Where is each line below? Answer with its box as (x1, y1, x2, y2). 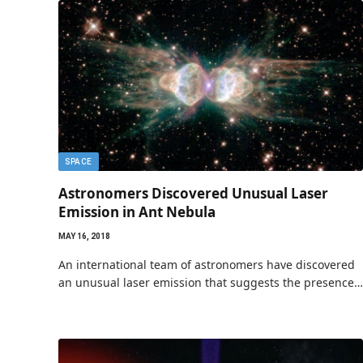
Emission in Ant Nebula (58, 203, 216, 221)
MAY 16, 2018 (58, 232, 110, 241)
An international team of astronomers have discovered (58, 257, 355, 272)
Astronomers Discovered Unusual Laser (58, 184, 328, 203)
